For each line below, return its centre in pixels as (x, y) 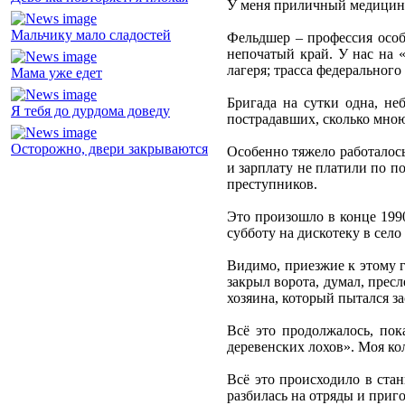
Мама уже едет (57, 73)
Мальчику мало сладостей (91, 35)
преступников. (272, 184)
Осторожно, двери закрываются (109, 149)
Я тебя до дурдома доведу (90, 111)
